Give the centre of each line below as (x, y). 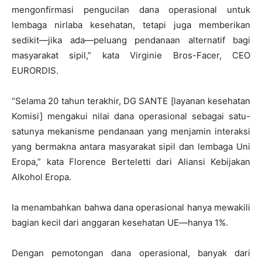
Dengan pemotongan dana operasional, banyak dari (131, 253)
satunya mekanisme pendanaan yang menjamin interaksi (131, 131)
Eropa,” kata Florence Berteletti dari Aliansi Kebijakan (131, 161)
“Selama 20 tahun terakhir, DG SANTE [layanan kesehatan (131, 101)
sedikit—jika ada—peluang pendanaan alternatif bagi (131, 40)
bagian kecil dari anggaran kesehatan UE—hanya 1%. (120, 222)
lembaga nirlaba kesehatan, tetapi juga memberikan (131, 25)
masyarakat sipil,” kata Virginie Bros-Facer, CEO (131, 55)
